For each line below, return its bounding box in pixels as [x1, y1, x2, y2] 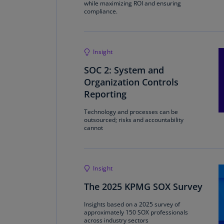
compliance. [84, 7, 117, 15]
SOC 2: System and [84, 64, 164, 76]
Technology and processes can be [84, 107, 178, 116]
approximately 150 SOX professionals [84, 208, 188, 216]
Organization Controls [84, 76, 178, 88]
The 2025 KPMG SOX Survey [84, 180, 202, 192]
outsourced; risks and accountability [84, 115, 183, 124]
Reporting [84, 88, 126, 100]
